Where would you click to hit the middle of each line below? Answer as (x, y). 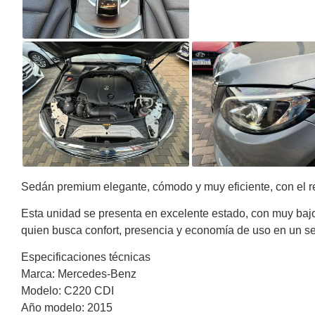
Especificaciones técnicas (86, 257)
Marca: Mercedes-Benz (79, 274)
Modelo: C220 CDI (67, 291)
